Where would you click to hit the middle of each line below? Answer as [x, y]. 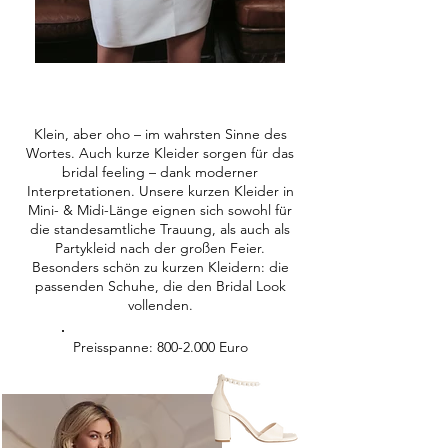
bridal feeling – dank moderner [160, 172]
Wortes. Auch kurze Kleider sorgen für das [160, 153]
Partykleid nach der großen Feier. [160, 248]
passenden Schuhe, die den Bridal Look [160, 286]
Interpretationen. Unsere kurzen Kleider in [160, 191]
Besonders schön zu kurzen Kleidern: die [160, 267]
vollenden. [160, 305]
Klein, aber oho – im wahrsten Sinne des [160, 134]
